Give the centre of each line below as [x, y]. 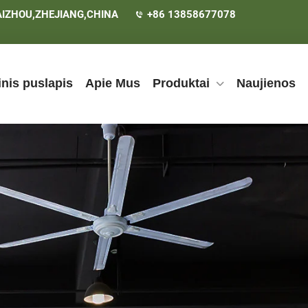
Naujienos [266, 83]
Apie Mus [113, 83]
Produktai [181, 83]
